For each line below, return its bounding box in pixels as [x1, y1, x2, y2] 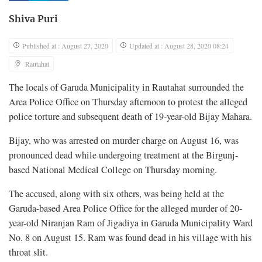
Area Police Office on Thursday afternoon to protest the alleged [9, 95, 247, 109]
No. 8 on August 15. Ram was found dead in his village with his [9, 231, 251, 244]
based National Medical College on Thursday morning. [9, 163, 217, 177]
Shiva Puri [9, 15, 58, 25]
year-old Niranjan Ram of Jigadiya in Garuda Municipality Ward [9, 216, 253, 230]
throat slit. [9, 246, 48, 259]
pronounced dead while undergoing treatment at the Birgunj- [9, 149, 238, 162]
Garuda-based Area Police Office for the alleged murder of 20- [9, 202, 242, 215]
